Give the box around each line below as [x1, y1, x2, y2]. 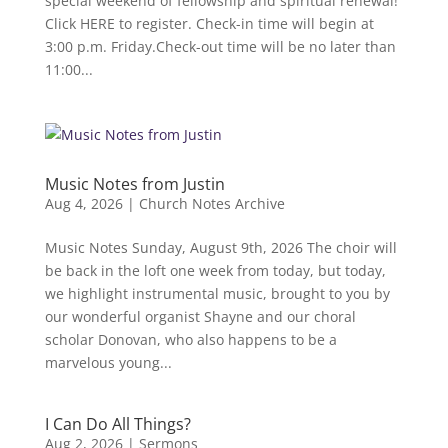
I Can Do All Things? [44, 413, 191, 435]
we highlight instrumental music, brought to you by [44, 284, 390, 303]
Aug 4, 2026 [44, 194, 123, 213]
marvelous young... [44, 353, 172, 372]
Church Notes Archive [138, 194, 285, 213]
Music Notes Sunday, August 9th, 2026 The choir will [44, 238, 397, 257]
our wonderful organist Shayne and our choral [44, 307, 356, 326]
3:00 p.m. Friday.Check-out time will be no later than [44, 37, 396, 56]
